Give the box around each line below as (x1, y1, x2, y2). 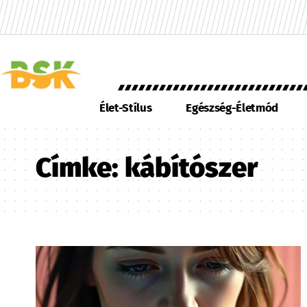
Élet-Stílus (99, 100, 152, 115)
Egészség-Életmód (186, 100, 278, 115)
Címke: (36, 151, 125, 184)
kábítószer (125, 151, 258, 184)
